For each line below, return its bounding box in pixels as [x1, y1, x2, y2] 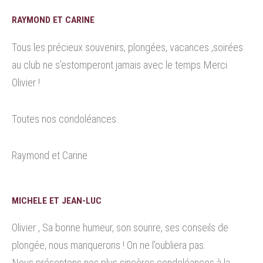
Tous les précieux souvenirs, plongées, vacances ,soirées [12, 41, 243, 53]
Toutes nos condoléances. [12, 112, 119, 125]
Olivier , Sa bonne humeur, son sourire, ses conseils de [12, 221, 228, 234]
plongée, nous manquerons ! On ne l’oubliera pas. [12, 238, 206, 251]
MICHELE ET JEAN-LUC [12, 195, 102, 206]
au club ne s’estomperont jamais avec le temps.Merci [12, 58, 227, 71]
